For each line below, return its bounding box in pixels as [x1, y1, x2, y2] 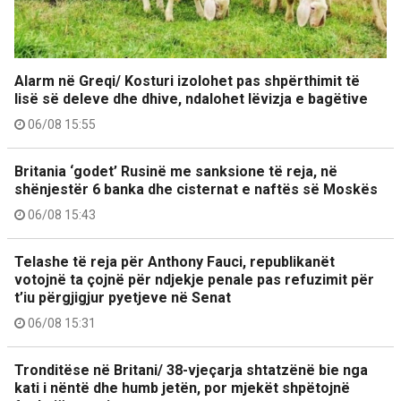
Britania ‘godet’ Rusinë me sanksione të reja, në [14, 163, 337, 180]
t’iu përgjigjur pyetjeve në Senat [14, 289, 231, 306]
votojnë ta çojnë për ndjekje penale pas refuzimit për [14, 271, 374, 288]
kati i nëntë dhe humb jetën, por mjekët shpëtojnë [14, 380, 350, 397]
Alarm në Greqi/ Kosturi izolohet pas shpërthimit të [14, 73, 360, 90]
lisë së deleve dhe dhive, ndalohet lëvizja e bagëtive [14, 90, 368, 107]
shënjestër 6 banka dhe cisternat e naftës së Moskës [14, 181, 378, 198]
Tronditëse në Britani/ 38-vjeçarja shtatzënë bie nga [14, 362, 368, 379]
